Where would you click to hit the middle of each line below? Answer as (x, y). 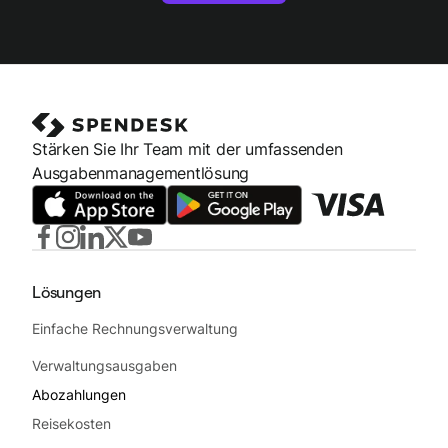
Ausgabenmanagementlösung (141, 173)
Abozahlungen (79, 394)
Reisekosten (71, 423)
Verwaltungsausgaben (104, 365)
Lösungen (66, 291)
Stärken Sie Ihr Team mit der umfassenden (187, 149)
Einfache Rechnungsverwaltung (135, 328)
